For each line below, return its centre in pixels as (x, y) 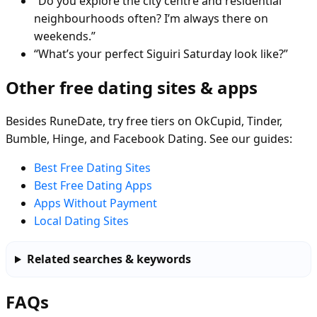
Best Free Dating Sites (92, 168)
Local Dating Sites (81, 221)
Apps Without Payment (96, 203)
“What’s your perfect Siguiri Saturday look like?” (161, 54)
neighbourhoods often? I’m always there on (151, 19)
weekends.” (65, 36)
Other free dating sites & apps (132, 88)
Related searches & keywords (109, 259)
